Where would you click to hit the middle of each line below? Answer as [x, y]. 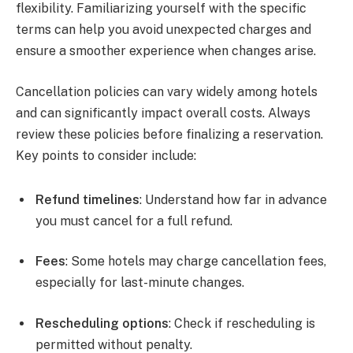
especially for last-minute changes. [140, 283]
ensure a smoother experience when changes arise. [166, 51]
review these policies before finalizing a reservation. [169, 134]
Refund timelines [87, 199]
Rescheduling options [102, 323]
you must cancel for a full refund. [134, 221]
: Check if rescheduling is [242, 323]
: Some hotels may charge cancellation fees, [196, 262]
